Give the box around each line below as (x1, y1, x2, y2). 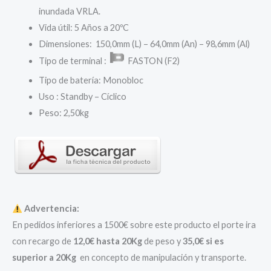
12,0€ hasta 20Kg (73, 236, 142, 247)
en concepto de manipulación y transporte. (76, 252, 246, 263)
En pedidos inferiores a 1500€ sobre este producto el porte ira (12, 220, 256, 230)
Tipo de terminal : (38, 56, 110, 67)
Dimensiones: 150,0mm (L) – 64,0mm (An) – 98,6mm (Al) (38, 39, 250, 49)
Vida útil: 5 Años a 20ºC (38, 22, 129, 33)
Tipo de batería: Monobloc (38, 75, 143, 86)
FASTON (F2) (123, 56, 180, 67)
